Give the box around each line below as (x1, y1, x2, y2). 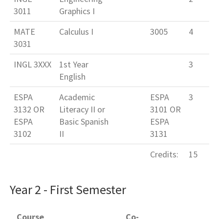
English (59, 71, 86, 83)
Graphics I (59, 5, 95, 17)
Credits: (150, 149, 178, 160)
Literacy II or (59, 104, 105, 115)
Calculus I (59, 26, 93, 38)
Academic (59, 91, 95, 103)
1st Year (59, 59, 88, 70)
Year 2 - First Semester (10, 181, 126, 198)
